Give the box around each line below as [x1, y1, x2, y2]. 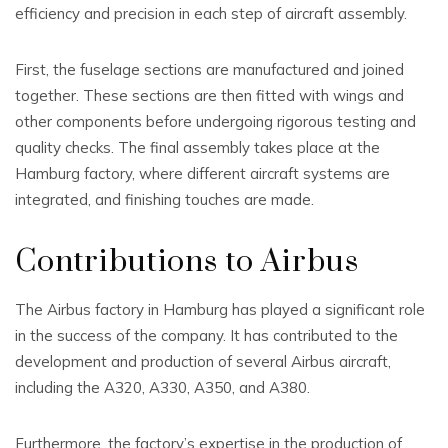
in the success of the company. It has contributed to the [15, 326, 398, 345]
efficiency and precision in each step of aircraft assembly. [15, 4, 407, 23]
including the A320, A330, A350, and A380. [15, 378, 310, 397]
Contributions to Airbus [15, 243, 359, 281]
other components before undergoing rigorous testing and [15, 112, 416, 131]
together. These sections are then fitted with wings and [15, 86, 404, 105]
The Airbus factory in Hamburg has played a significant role [15, 300, 425, 319]
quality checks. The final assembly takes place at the [15, 138, 380, 157]
